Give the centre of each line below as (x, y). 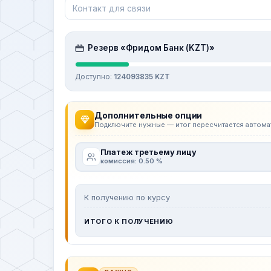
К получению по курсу (127, 197)
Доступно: (94, 77)
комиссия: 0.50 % (131, 161)
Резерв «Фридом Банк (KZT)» (151, 48)
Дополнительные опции (149, 115)
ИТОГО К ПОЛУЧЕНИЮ (129, 221)
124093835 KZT (142, 77)
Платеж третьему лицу (148, 152)
